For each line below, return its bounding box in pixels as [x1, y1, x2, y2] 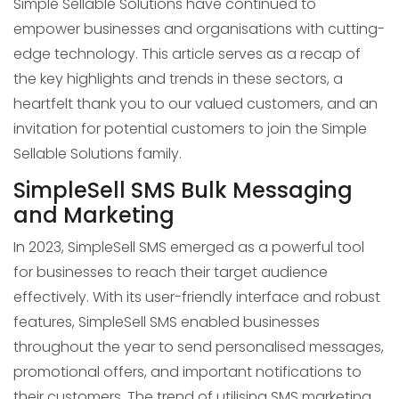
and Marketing [13, 200, 175, 230]
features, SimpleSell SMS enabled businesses [13, 312, 320, 332]
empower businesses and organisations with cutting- [13, 19, 385, 39]
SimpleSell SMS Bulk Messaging [13, 175, 353, 205]
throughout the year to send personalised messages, [13, 337, 384, 357]
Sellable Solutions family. [13, 143, 182, 164]
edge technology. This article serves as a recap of [13, 44, 361, 64]
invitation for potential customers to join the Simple [13, 118, 367, 139]
